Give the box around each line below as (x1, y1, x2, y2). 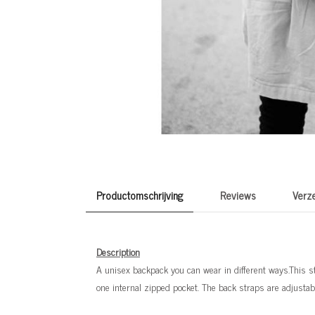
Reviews (219, 186, 256, 205)
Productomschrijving (96, 186, 183, 205)
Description (96, 243, 140, 259)
